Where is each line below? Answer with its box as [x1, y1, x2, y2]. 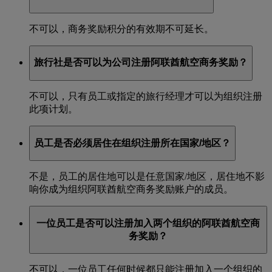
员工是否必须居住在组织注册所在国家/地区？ [34, 137, 231, 148]
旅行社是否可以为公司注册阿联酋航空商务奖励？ [34, 57, 248, 68]
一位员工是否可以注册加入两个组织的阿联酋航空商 [36, 217, 260, 228]
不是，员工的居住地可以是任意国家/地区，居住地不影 [29, 171, 265, 182]
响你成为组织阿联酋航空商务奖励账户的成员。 [29, 184, 233, 195]
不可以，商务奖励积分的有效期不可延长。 [29, 23, 214, 34]
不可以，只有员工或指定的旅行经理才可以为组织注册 [29, 90, 262, 101]
